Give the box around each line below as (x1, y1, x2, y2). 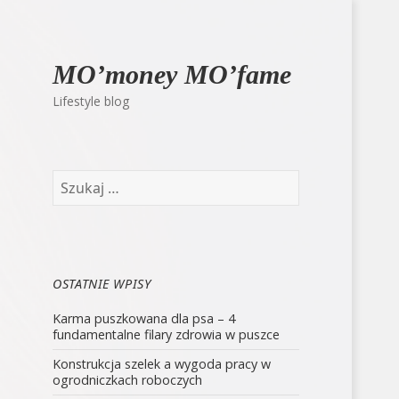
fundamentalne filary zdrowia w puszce (53, 326, 281, 344)
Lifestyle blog (53, 92, 130, 110)
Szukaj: (52, 167, 93, 185)
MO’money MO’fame (53, 60, 292, 90)
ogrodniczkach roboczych (53, 370, 203, 388)
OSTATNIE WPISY (53, 274, 151, 292)
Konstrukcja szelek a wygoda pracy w (53, 354, 272, 372)
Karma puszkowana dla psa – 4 (53, 310, 236, 328)
